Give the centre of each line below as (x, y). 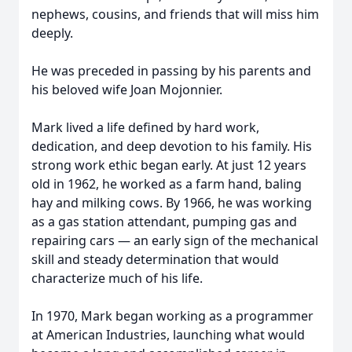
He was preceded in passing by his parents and (171, 71)
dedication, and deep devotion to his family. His (172, 146)
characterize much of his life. (117, 278)
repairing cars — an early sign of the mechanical (175, 240)
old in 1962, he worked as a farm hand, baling (167, 184)
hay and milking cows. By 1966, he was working (172, 203)
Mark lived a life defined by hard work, (145, 127)
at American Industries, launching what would (168, 335)
